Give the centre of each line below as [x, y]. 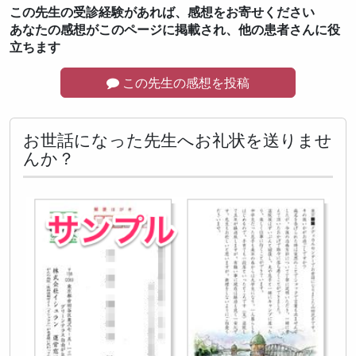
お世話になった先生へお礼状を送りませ [178, 139]
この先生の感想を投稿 [184, 82]
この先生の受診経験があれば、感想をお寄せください [162, 12]
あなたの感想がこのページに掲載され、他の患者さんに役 [175, 29]
